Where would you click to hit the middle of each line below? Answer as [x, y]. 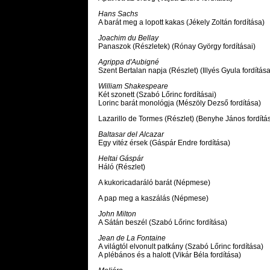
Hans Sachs [118, 14]
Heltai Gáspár [121, 159]
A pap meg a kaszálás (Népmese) [153, 199]
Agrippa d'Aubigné [129, 62]
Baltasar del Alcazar [131, 135]
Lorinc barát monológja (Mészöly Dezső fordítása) [180, 103]
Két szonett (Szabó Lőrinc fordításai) [157, 95]
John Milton [117, 214]
